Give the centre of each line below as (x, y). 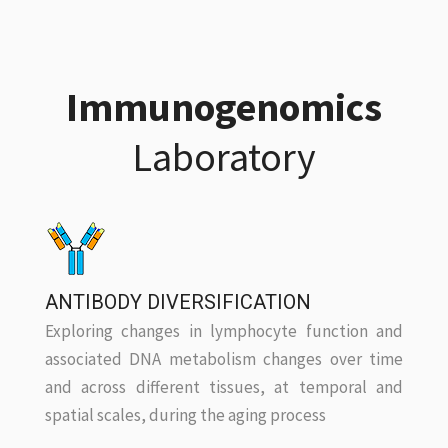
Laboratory (224, 156)
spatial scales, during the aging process (185, 414)
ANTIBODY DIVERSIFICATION (178, 301)
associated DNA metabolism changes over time (224, 358)
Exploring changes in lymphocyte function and (224, 330)
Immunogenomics (224, 106)
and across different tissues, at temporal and (224, 386)
